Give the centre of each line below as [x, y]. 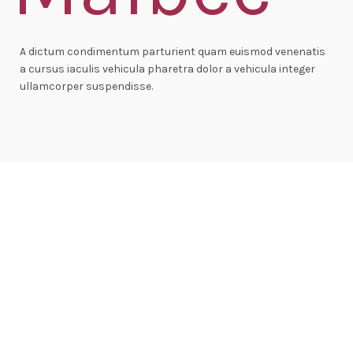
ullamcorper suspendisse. [86, 87]
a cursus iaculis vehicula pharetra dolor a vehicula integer [167, 69]
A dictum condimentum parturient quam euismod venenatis [173, 52]
